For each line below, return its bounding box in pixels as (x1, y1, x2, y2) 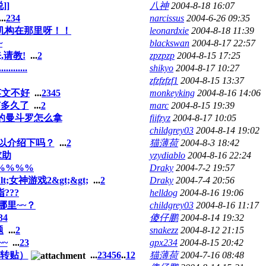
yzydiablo (150, 150, 185, 160)
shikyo (150, 62, 173, 73)
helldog (150, 187, 178, 198)
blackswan (150, 37, 189, 48)
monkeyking (150, 87, 195, 98)
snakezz (150, 224, 178, 235)
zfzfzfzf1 (150, 75, 178, 85)
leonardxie (150, 25, 189, 36)
